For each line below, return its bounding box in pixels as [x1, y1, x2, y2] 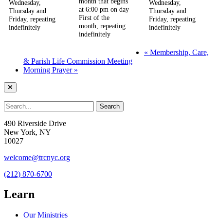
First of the [79, 14, 110, 22]
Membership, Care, [147, 48, 209, 56]
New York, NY [4, 127, 51, 136]
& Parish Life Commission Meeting [23, 56, 132, 65]
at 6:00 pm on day [79, 5, 129, 14]
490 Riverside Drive [4, 119, 66, 127]
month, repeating [79, 22, 126, 30]
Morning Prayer [23, 65, 74, 74]
